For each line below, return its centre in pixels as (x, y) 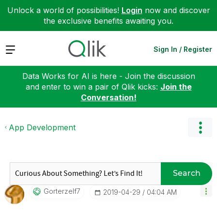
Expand (19, 49)
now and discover (176, 10)
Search (186, 173)
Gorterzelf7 (62, 191)
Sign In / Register (183, 49)
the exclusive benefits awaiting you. (108, 21)
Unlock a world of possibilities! (64, 10)
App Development (42, 127)
